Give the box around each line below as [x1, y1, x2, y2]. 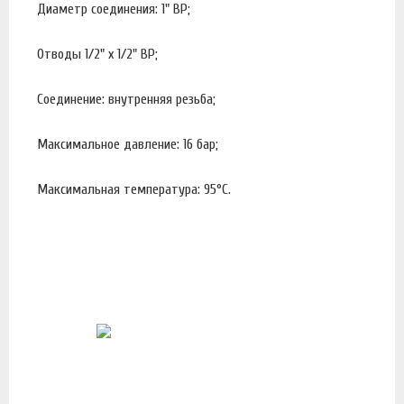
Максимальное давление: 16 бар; [37, 136, 222, 153]
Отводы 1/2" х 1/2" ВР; [37, 46, 161, 63]
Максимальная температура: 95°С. [37, 181, 231, 198]
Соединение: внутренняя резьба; [37, 91, 219, 108]
